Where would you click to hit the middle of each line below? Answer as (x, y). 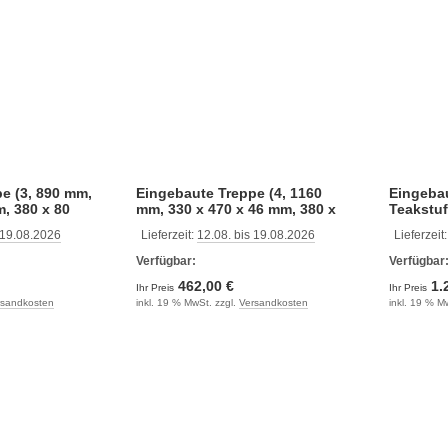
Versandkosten (273, 302)
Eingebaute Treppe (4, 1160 (228, 193)
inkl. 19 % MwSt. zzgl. (187, 302)
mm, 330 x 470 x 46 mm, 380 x (235, 209)
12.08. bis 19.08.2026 (255, 235)
